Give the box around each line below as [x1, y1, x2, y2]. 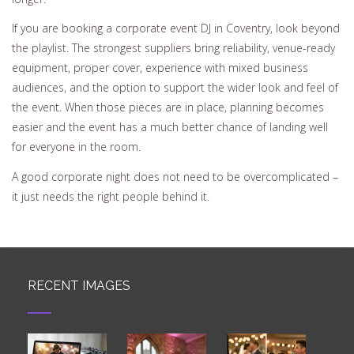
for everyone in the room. [12, 139, 141, 155]
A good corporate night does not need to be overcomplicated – [12, 168, 338, 184]
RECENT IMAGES [28, 278, 130, 294]
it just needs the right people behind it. [12, 188, 209, 204]
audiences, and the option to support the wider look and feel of [12, 80, 338, 96]
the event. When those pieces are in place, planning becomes [12, 100, 324, 115]
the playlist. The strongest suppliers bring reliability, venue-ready [12, 40, 335, 56]
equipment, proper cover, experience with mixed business [12, 60, 308, 76]
